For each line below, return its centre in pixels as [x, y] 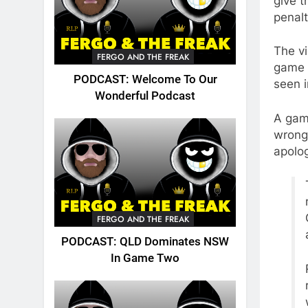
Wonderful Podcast [145, 96]
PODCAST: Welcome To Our [145, 79]
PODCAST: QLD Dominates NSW [145, 241]
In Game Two [145, 258]
